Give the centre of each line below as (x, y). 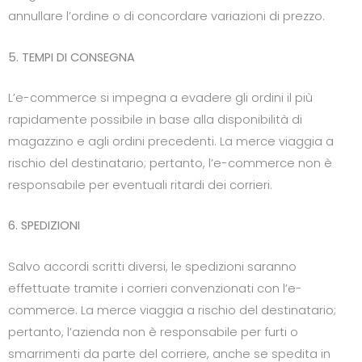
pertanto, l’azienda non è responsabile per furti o (153, 332)
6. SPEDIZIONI (44, 226)
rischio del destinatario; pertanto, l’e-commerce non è (170, 163)
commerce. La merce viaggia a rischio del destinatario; (172, 310)
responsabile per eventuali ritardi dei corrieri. (140, 185)
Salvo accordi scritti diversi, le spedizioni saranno (152, 266)
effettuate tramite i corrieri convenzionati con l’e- (155, 288)
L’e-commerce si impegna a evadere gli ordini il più (160, 97)
